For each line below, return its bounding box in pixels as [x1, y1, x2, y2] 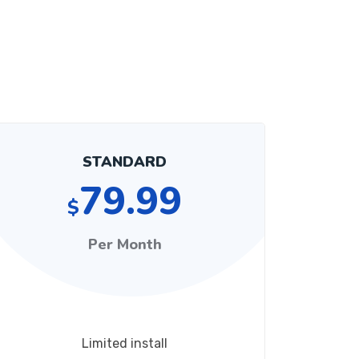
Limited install [82, 336, 168, 351]
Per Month [87, 235, 162, 254]
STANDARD [83, 152, 167, 171]
